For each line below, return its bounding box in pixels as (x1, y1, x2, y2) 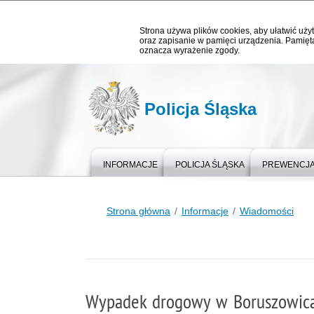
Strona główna (107, 205, 170, 217)
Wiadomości (240, 205, 294, 217)
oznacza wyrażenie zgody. (139, 46, 240, 55)
